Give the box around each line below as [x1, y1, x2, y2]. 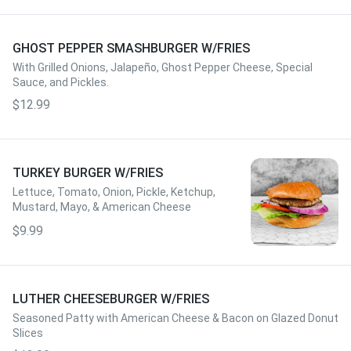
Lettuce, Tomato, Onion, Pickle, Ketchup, [13, 186, 215, 198]
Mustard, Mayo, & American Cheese [13, 201, 191, 213]
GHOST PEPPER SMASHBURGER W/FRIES [13, 41, 250, 56]
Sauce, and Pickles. [13, 76, 109, 89]
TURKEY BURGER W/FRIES [13, 165, 163, 180]
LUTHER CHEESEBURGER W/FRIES [13, 291, 209, 306]
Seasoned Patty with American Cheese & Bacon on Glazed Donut [13, 312, 338, 324]
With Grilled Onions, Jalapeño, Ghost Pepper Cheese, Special [13, 61, 313, 74]
